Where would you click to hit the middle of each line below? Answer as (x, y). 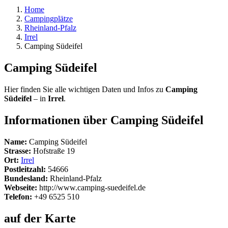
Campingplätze (49, 19)
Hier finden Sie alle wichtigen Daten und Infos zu (85, 89)
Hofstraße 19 (53, 151)
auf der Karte (40, 218)
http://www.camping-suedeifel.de (91, 187)
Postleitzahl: (25, 169)
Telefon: (18, 196)
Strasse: (18, 151)
